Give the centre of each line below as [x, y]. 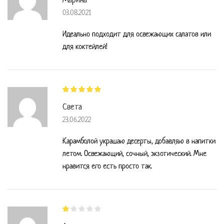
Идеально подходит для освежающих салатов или [137, 34]
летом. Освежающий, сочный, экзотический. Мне [134, 153]
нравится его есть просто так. [107, 166]
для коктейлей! [85, 46]
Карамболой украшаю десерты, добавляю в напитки [139, 141]
